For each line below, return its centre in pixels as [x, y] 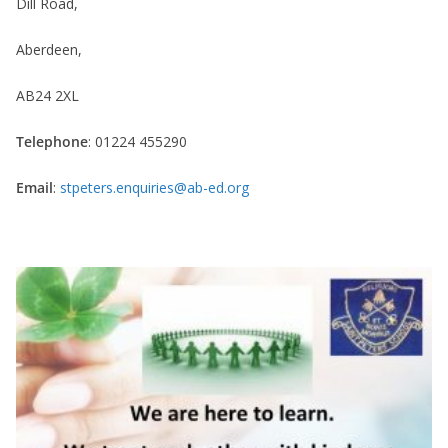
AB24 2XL [47, 95]
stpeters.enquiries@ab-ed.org [154, 187]
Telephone [52, 141]
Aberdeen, [49, 49]
